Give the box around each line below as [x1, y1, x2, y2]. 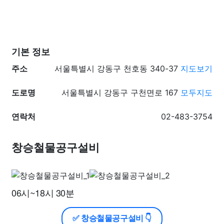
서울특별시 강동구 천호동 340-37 [54, 63, 180, 73]
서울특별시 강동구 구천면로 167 [61, 87, 180, 97]
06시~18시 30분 [11, 186, 74, 199]
